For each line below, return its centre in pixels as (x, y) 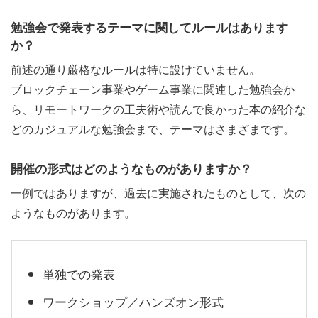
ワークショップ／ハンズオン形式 (133, 301)
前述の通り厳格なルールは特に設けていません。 (136, 70)
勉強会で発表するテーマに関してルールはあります (149, 27)
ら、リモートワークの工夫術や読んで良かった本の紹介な (158, 109)
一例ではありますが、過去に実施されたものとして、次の (158, 193)
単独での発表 (78, 273)
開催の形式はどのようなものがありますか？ (131, 168)
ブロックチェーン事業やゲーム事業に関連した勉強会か (153, 89)
